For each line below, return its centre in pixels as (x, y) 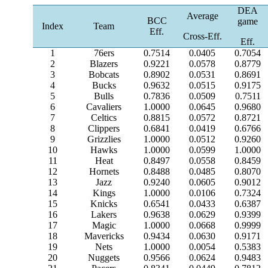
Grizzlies (104, 139)
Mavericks (104, 236)
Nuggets (104, 258)
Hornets (104, 171)
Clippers (104, 128)
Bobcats (104, 74)
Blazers (104, 64)
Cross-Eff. (202, 36)
